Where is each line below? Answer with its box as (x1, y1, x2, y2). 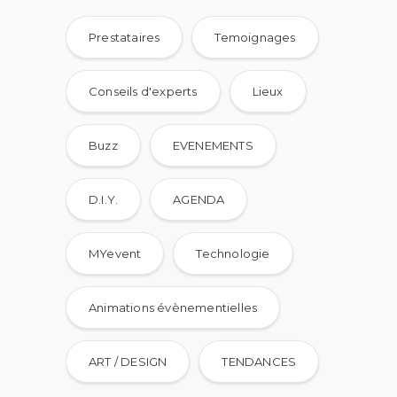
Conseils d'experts (89, 84, 198, 99)
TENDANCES (222, 354, 297, 370)
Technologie (196, 246, 270, 261)
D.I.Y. (89, 192, 119, 207)
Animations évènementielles (89, 300, 258, 315)
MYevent (89, 246, 142, 261)
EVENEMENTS (172, 138, 253, 153)
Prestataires (89, 30, 160, 45)
